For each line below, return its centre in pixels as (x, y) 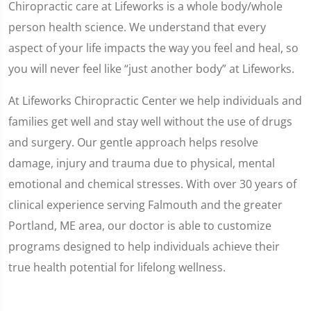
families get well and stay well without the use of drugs (150, 121)
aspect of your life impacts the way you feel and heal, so (153, 48)
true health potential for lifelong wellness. (117, 267)
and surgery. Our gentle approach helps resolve (133, 142)
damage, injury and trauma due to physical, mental (142, 163)
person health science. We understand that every (137, 27)
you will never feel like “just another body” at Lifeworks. (151, 69)
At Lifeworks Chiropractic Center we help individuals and (155, 101)
